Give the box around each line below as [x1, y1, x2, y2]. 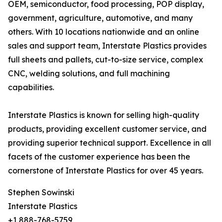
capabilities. [8, 82, 54, 93]
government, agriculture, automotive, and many [8, 13, 193, 23]
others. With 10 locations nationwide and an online [8, 27, 199, 37]
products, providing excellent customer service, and [8, 124, 207, 134]
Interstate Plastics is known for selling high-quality [8, 110, 199, 120]
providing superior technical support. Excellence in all [8, 138, 211, 148]
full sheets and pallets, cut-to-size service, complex [8, 55, 203, 65]
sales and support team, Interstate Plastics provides [8, 41, 207, 51]
